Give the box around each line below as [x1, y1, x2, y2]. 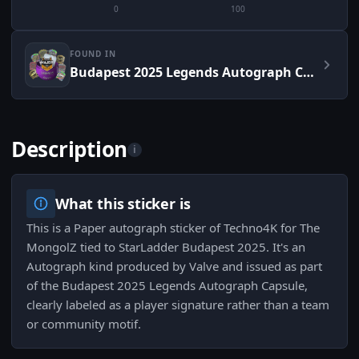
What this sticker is [55, 194, 191, 214]
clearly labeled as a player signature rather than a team [26, 296, 329, 313]
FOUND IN [70, 48, 116, 60]
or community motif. [26, 316, 141, 333]
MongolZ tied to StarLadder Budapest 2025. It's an [26, 239, 305, 256]
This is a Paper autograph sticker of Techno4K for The [26, 220, 320, 236]
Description [11, 135, 128, 164]
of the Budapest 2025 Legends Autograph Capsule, [26, 277, 308, 294]
